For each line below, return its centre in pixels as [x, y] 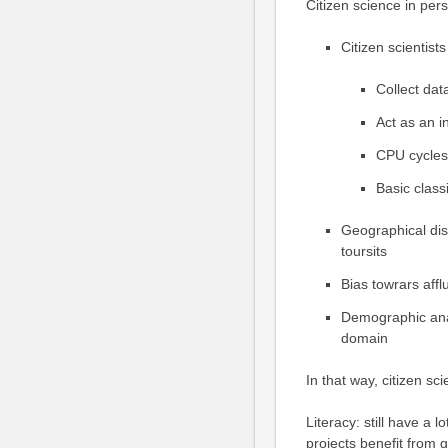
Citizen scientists [393, 47]
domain [364, 338]
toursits [363, 251]
